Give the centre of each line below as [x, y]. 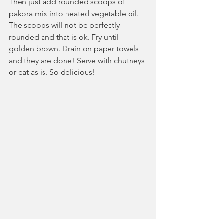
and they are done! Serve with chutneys [78, 60]
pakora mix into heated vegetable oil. [75, 13]
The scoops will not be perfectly [65, 25]
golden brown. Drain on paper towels [75, 49]
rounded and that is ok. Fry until [65, 37]
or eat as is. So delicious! [52, 72]
